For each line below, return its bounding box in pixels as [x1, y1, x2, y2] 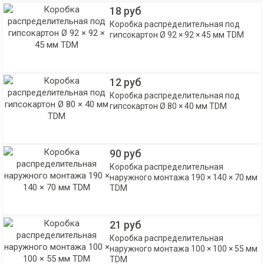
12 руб [110, 76, 142, 88]
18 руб [110, 5, 142, 17]
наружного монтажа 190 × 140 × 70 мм [110, 173, 258, 182]
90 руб [110, 147, 142, 160]
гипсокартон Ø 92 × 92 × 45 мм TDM [110, 30, 245, 39]
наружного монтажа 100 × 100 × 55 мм [110, 244, 258, 253]
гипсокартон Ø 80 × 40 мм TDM [110, 101, 227, 111]
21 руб [110, 219, 142, 231]
